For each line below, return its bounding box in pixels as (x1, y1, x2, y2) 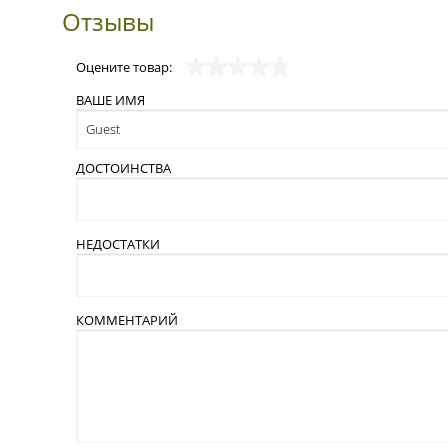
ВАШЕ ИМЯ (76, 90, 145, 109)
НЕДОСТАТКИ (76, 234, 160, 253)
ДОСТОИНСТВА (76, 158, 171, 177)
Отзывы (62, 4, 154, 38)
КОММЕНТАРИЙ (76, 310, 178, 329)
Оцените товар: (76, 57, 175, 76)
